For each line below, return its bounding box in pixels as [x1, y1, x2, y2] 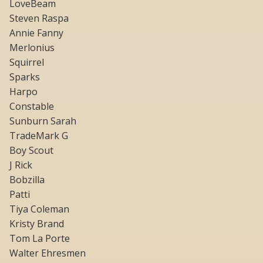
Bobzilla [9, 173, 45, 187]
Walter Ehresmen [9, 247, 86, 260]
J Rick [9, 159, 32, 172]
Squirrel [9, 56, 44, 69]
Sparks [9, 70, 40, 84]
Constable [9, 100, 54, 113]
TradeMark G [9, 129, 68, 143]
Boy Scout [9, 144, 53, 157]
